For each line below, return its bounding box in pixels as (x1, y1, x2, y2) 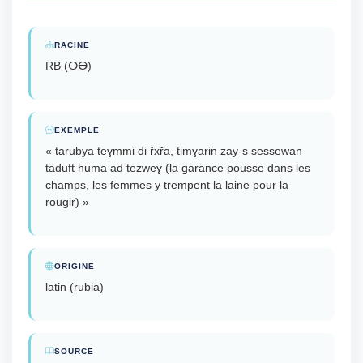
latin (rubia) (45, 280, 104, 293)
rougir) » (45, 195, 89, 208)
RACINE (54, 41, 90, 49)
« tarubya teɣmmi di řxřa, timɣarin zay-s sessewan (45, 144, 302, 157)
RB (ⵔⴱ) (45, 59, 92, 72)
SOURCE (54, 347, 94, 356)
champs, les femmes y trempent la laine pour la (45, 178, 288, 191)
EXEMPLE (54, 126, 100, 135)
